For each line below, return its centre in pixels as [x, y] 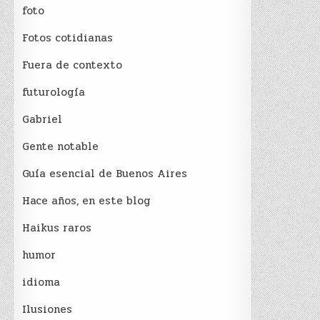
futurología [54, 92]
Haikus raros [57, 228]
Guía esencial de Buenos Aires [105, 174]
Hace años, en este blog [87, 201]
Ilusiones [47, 310]
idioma [41, 282]
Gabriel [42, 120]
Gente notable [61, 147]
